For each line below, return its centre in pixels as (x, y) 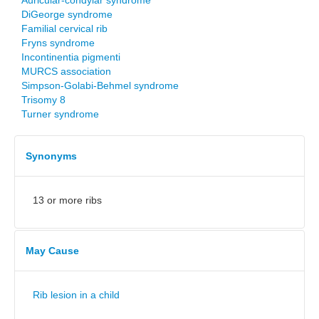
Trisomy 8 (43, 100)
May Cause (52, 251)
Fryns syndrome (58, 43)
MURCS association (66, 71)
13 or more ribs (67, 200)
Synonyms (51, 156)
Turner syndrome (60, 114)
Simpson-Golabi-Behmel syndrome (100, 85)
